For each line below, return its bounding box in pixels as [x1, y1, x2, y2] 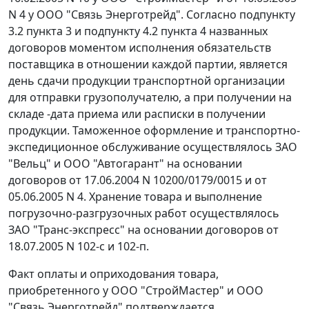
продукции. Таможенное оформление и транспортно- [8, 123, 300, 139]
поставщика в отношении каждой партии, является [8, 57, 288, 72]
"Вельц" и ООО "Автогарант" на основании [8, 156, 242, 172]
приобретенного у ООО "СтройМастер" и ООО [8, 283, 263, 299]
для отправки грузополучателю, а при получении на [8, 90, 292, 106]
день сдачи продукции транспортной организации [8, 73, 285, 89]
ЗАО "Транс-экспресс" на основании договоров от [8, 222, 279, 238]
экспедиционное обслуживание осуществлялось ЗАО [8, 139, 297, 155]
